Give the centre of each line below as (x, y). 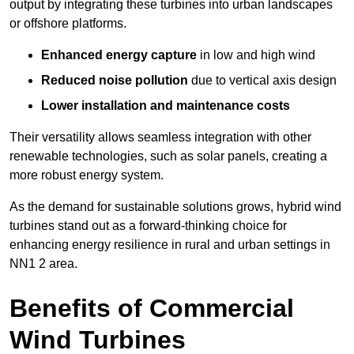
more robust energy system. (87, 175)
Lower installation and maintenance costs (166, 106)
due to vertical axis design (262, 81)
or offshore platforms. (68, 24)
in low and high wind (256, 55)
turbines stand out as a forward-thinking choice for (148, 226)
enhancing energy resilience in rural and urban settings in (170, 245)
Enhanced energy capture (119, 55)
